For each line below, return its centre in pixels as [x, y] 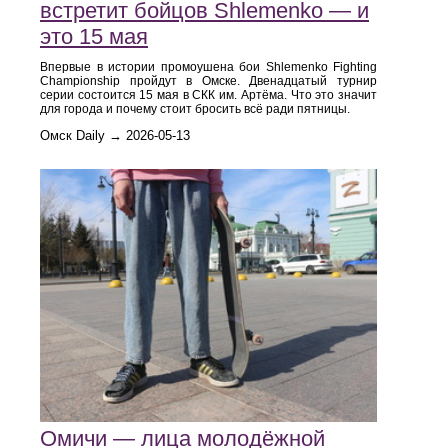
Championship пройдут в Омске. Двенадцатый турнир [208, 80]
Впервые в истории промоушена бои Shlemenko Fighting [208, 66]
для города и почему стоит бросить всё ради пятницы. [195, 108]
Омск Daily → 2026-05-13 [115, 135]
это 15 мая [94, 36]
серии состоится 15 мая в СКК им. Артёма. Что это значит [208, 94]
